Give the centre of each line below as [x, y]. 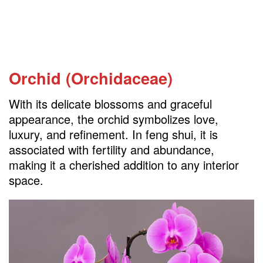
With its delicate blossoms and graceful [110, 104]
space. [26, 180]
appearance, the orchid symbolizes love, [114, 119]
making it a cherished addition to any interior [124, 165]
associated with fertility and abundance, [112, 150]
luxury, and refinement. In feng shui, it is [113, 134]
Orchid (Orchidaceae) [91, 77]
